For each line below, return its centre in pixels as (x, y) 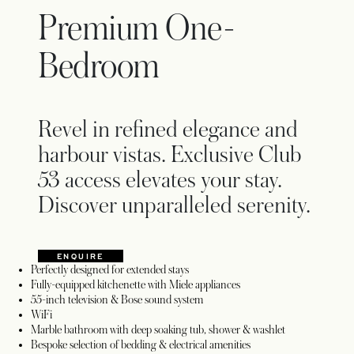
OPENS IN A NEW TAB (139, 261)
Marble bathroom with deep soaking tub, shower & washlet (158, 329)
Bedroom (99, 66)
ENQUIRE (81, 256)
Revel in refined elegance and (168, 129)
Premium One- (137, 28)
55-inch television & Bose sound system (117, 299)
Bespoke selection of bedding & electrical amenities (141, 344)
